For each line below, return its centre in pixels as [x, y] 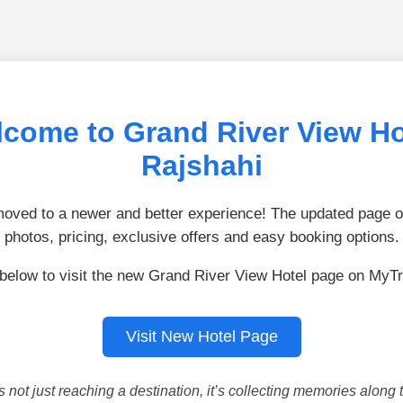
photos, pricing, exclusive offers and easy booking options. [201, 237]
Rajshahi [201, 166]
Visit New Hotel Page [201, 336]
